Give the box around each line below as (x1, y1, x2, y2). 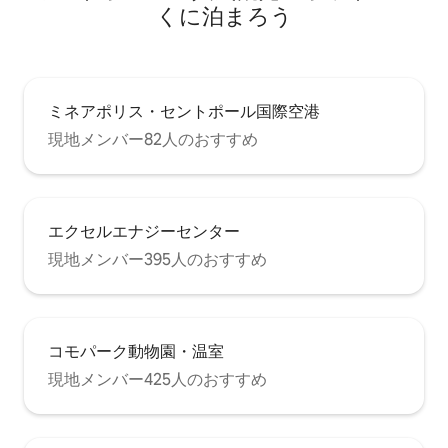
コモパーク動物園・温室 (48, 340, 224, 362)
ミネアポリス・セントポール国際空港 (48, 100, 320, 122)
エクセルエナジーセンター (48, 220, 240, 242)
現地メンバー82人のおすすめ (48, 128, 258, 150)
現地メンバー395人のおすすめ (48, 248, 267, 270)
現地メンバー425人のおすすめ (48, 368, 267, 390)
